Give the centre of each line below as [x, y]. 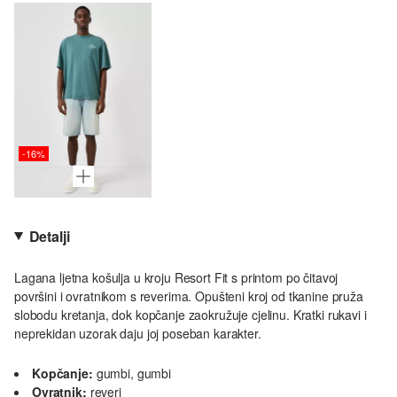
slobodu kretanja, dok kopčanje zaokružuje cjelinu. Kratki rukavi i [191, 314]
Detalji [49, 236]
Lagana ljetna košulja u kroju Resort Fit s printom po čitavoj [176, 277]
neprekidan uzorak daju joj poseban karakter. [138, 333]
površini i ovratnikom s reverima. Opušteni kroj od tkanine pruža [189, 296]
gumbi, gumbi [133, 373]
